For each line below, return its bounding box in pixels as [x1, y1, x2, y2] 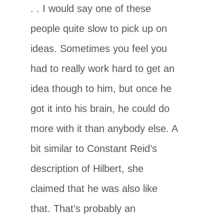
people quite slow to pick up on [30, 22, 167, 34]
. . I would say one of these [30, 2, 151, 14]
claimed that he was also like [30, 182, 158, 194]
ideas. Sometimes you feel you [30, 42, 167, 54]
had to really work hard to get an [30, 62, 175, 74]
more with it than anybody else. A [30, 122, 178, 134]
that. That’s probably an [30, 202, 136, 214]
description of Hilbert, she [30, 162, 144, 174]
